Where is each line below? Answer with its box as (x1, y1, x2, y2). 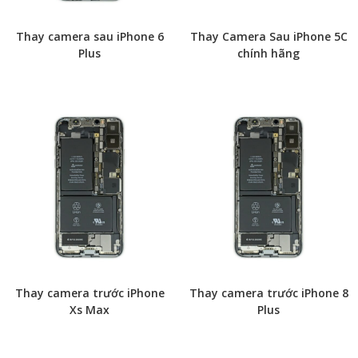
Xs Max (70, 302, 109, 317)
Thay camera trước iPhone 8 (189, 285, 348, 300)
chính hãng (237, 46, 300, 61)
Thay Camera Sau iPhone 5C (189, 29, 348, 44)
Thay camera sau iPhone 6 (15, 29, 164, 44)
